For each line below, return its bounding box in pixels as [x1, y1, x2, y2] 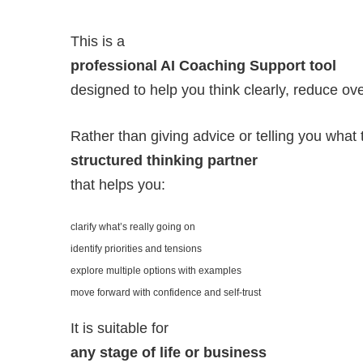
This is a [70, 33, 125, 50]
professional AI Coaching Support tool [70, 58, 336, 75]
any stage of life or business [70, 344, 267, 361]
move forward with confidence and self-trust [70, 287, 261, 299]
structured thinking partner [70, 152, 258, 169]
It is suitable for [70, 320, 169, 337]
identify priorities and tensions [70, 243, 202, 255]
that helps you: [70, 177, 165, 194]
